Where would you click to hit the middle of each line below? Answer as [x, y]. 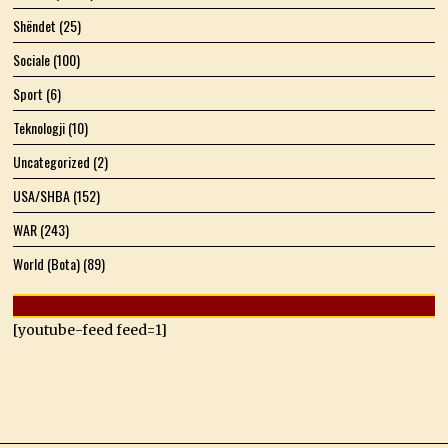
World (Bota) [47, 263]
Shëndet [35, 25]
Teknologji [39, 127]
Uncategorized [52, 161]
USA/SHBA [42, 195]
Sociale [32, 59]
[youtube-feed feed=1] [90, 329]
